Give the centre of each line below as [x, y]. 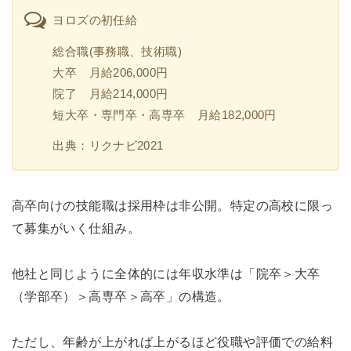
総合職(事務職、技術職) [117, 51]
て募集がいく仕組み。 [76, 228]
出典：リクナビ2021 [108, 145]
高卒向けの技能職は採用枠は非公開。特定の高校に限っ [172, 206]
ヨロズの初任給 [95, 20]
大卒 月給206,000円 [110, 72]
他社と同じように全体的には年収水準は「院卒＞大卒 [166, 274]
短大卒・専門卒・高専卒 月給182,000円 [165, 114]
